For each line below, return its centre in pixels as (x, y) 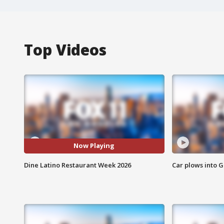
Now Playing (94, 146)
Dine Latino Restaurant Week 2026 (77, 165)
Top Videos (65, 49)
